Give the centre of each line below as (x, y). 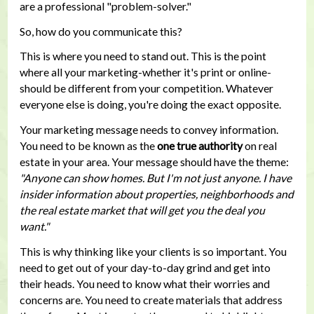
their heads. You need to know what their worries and (144, 283)
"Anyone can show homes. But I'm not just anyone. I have (155, 178)
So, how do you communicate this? (101, 31)
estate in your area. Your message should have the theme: (154, 162)
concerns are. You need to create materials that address (151, 299)
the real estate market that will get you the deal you (142, 210)
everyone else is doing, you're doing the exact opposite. (150, 104)
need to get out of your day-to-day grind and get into (145, 267)
